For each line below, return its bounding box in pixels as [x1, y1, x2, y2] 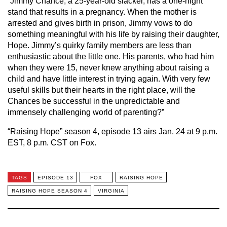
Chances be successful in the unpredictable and [8, 97, 180, 105]
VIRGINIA [97, 187, 125, 194]
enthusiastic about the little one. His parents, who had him [8, 52, 214, 61]
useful [8, 86, 31, 94]
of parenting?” [112, 108, 164, 117]
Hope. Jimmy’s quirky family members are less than [8, 41, 192, 50]
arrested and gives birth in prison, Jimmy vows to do [8, 19, 193, 27]
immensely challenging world [8, 108, 112, 117]
